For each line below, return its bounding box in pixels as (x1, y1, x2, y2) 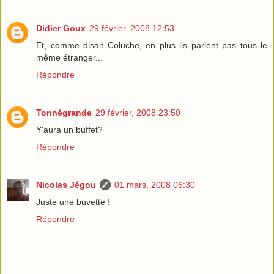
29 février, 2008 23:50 (95, 108, 180, 118)
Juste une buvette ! (36, 197, 110, 207)
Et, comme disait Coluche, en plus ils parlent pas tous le (36, 40, 267, 51)
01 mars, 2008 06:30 (114, 180, 195, 190)
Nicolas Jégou (36, 180, 96, 190)
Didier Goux (36, 23, 86, 34)
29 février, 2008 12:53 (89, 23, 174, 34)
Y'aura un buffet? (36, 125, 103, 135)
